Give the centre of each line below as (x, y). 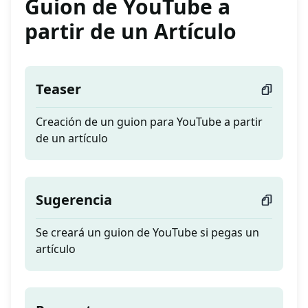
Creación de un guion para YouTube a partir (149, 122)
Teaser (58, 89)
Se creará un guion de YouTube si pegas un (147, 233)
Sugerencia (74, 200)
